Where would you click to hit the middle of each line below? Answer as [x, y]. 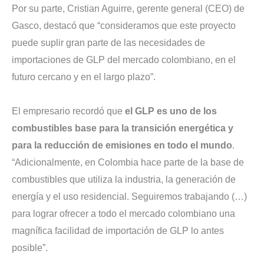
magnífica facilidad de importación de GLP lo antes [118, 230]
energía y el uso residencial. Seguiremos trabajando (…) [129, 196]
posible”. [30, 247]
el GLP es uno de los [171, 111]
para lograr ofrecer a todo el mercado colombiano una [123, 213]
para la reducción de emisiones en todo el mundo [122, 145]
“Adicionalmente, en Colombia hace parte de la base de [128, 162]
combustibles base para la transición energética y [123, 128]
